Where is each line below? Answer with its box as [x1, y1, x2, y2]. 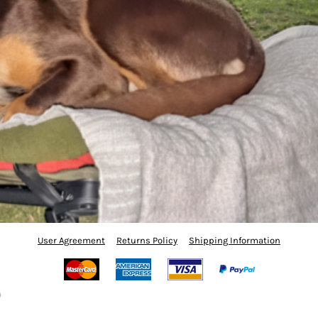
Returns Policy [116, 234, 177, 246]
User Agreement [38, 234, 105, 246]
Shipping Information [189, 234, 280, 246]
